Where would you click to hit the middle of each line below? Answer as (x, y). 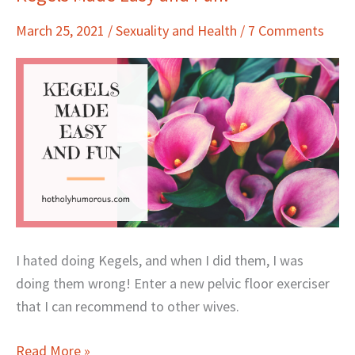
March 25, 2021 (62, 30)
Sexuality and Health (176, 30)
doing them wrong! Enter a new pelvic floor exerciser (173, 283)
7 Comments (286, 30)
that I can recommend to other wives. (128, 306)
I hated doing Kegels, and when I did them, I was (160, 260)
